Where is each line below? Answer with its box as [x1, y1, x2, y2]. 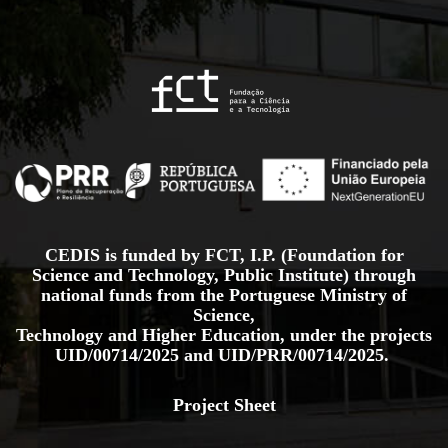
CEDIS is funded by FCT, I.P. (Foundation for [44, 244, 404, 265]
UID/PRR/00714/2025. [217, 344, 394, 365]
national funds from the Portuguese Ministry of [41, 284, 407, 305]
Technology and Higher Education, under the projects [16, 324, 432, 345]
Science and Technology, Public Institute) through [32, 264, 416, 285]
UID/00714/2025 [54, 344, 184, 365]
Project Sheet [172, 394, 276, 415]
